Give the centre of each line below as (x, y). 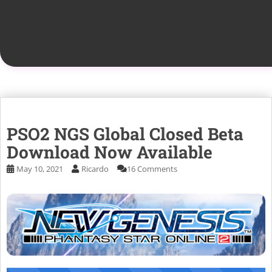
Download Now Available (110, 152)
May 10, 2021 (40, 169)
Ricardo (95, 169)
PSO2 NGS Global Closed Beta (125, 134)
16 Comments (152, 169)
